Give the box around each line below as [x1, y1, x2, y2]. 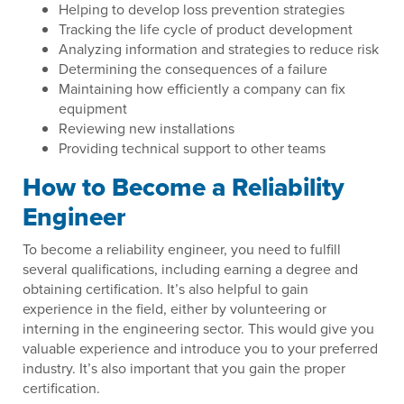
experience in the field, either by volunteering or [23, 298, 326, 319]
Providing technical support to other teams [59, 138, 326, 159]
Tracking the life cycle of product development [59, 19, 353, 40]
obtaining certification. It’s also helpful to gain [23, 279, 308, 299]
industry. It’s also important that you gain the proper [23, 358, 345, 379]
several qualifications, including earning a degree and [23, 259, 358, 280]
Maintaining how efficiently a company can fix [59, 78, 345, 99]
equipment [59, 98, 127, 119]
